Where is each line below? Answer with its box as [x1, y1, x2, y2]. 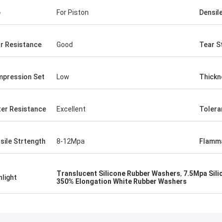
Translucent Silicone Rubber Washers [56, 169, 180, 177]
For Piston [56, 8, 89, 16]
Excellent [56, 105, 86, 113]
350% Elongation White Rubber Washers [56, 177, 187, 185]
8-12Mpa [56, 137, 85, 145]
